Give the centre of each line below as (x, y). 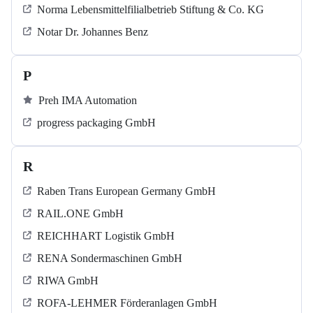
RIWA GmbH (68, 281)
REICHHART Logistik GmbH (106, 236)
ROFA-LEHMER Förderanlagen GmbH (127, 303)
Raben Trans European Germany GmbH (126, 191)
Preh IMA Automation (88, 101)
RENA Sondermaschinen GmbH (110, 259)
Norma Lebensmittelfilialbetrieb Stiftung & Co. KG (151, 10)
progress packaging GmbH (96, 123)
